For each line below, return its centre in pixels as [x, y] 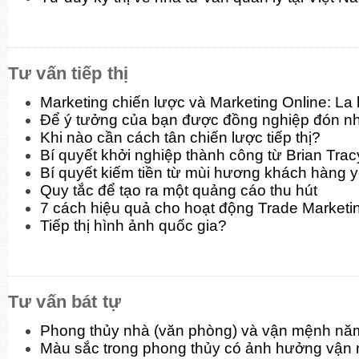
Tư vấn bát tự [65, 301]
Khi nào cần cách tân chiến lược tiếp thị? [180, 137]
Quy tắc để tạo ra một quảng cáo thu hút [179, 190]
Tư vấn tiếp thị [69, 73]
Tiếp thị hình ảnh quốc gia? [133, 225]
